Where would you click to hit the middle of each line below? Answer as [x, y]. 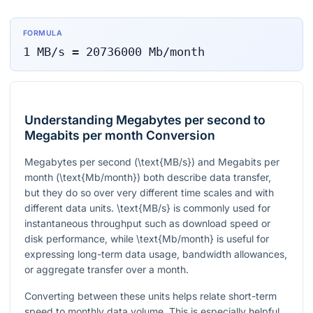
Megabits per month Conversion [120, 136]
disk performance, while [80, 239]
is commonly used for [220, 208]
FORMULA [43, 34]
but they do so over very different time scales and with [149, 193]
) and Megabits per [235, 162]
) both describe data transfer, [204, 177]
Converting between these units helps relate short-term [151, 296]
